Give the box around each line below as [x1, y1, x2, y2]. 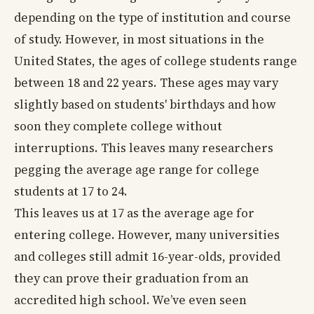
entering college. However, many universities [14, 226, 280, 243]
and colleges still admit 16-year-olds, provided [14, 247, 280, 265]
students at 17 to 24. [14, 182, 128, 200]
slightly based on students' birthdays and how [14, 95, 276, 113]
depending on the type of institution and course [14, 8, 291, 26]
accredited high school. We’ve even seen [14, 291, 247, 308]
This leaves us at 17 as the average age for [14, 204, 254, 221]
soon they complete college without [14, 117, 222, 135]
